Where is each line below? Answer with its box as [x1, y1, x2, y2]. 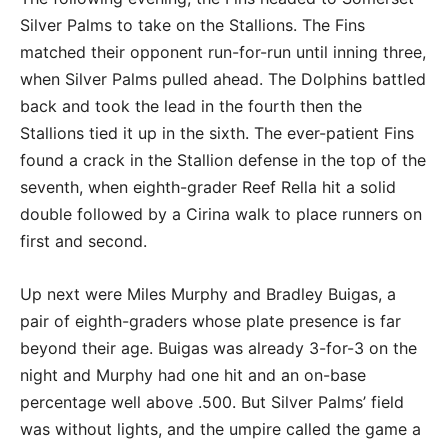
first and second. [20, 230, 152, 251]
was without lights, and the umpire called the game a [20, 418, 421, 439]
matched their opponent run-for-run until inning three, [20, 41, 426, 62]
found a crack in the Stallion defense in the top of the [20, 149, 426, 170]
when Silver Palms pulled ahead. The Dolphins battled [20, 68, 426, 89]
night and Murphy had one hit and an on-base [20, 364, 366, 385]
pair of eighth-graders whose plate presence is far [20, 310, 401, 331]
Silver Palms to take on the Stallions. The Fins [20, 14, 365, 35]
